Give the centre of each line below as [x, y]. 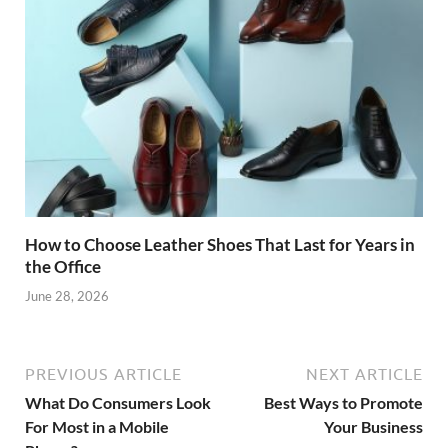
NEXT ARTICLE [364, 373]
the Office [63, 267]
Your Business [373, 426]
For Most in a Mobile [97, 426]
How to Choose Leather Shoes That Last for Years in [220, 245]
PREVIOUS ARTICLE [103, 373]
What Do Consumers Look [118, 402]
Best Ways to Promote [343, 402]
